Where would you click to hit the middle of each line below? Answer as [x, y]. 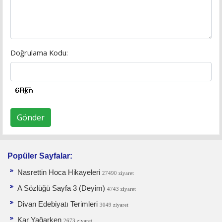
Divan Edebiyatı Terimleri [57, 204]
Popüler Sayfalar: [40, 156]
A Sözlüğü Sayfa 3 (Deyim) [61, 189]
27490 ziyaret [118, 173]
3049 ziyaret [114, 205]
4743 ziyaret [121, 189]
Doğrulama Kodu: [39, 53]
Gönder [31, 118]
